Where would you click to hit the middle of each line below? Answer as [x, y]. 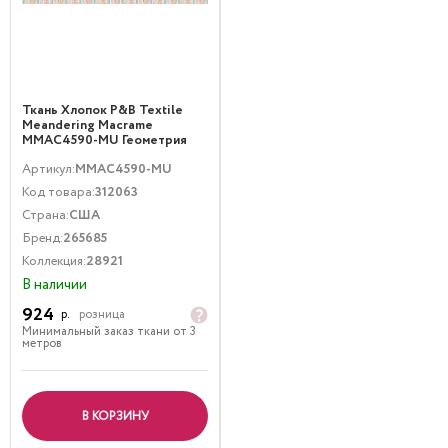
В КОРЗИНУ [115, 416]
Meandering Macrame [87, 125]
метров [42, 343]
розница [102, 315]
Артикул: [48, 169]
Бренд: [42, 238]
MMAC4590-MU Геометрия [104, 140]
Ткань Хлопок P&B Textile [102, 110]
